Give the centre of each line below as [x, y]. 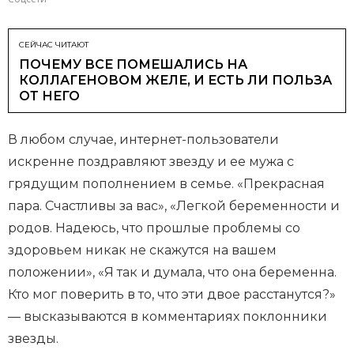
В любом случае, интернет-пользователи [143, 139]
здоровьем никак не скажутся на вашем [142, 250]
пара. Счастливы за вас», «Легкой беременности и [174, 205]
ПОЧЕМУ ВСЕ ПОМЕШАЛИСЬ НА [133, 64]
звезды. [33, 338]
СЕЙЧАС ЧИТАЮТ [54, 44]
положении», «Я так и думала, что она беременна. [172, 272]
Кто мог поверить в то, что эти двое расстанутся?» [172, 294]
